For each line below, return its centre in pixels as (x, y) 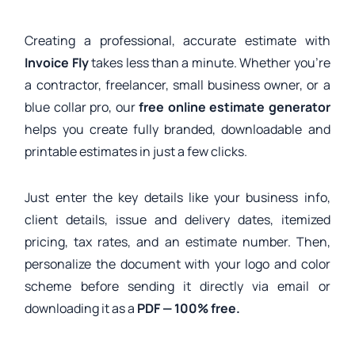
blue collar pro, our (80, 107)
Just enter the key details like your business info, (177, 197)
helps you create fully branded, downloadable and (177, 129)
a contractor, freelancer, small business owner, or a (177, 84)
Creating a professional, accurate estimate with (177, 40)
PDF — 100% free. (189, 308)
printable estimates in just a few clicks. (136, 151)
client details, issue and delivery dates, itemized (177, 219)
